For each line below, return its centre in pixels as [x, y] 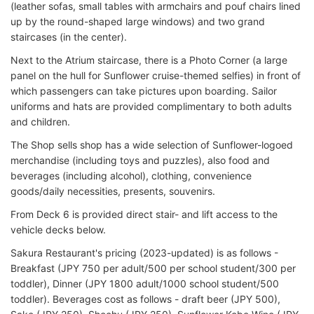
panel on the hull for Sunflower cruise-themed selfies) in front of [156, 75]
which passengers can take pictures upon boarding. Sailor [144, 90]
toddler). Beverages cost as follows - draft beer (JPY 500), [145, 299]
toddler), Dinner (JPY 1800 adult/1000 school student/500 [145, 283]
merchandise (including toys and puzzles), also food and [140, 160]
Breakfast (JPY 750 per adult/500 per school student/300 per [153, 268]
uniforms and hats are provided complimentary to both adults [151, 106]
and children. [40, 121]
